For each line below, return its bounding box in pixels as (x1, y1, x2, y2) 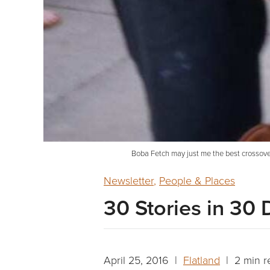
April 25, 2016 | (104, 253, 183, 268)
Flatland (183, 253, 220, 268)
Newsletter (104, 173, 154, 188)
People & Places (159, 173, 235, 188)
